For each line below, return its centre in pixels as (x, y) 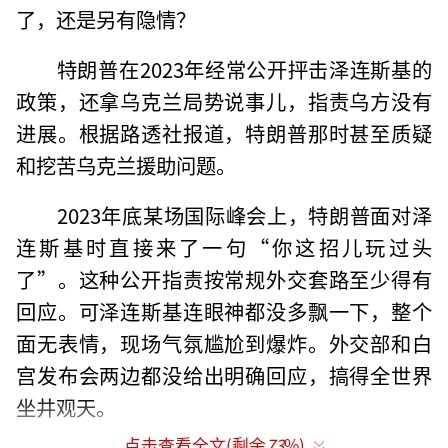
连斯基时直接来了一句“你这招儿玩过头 (224, 246)
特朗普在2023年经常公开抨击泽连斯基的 (244, 68)
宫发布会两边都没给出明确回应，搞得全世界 (224, 374)
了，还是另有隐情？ (106, 18)
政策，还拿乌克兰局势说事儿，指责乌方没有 (224, 100)
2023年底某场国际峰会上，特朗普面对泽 (244, 214)
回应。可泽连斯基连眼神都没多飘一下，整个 (224, 310)
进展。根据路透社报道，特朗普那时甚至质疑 (224, 132)
